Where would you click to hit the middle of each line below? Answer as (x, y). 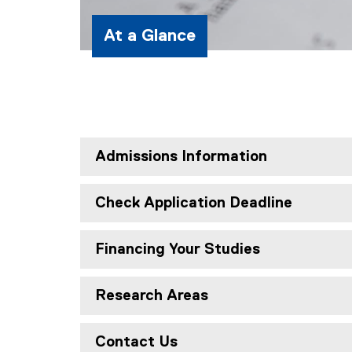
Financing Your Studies (178, 249)
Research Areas (152, 295)
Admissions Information (181, 156)
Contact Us (136, 342)
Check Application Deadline (194, 203)
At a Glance (150, 36)
